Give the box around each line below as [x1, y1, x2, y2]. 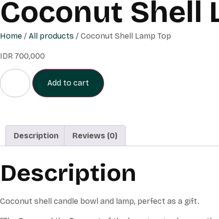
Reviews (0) [72, 131, 117, 141]
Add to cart [47, 78, 89, 88]
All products [29, 31, 74, 41]
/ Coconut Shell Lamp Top [74, 31, 171, 41]
